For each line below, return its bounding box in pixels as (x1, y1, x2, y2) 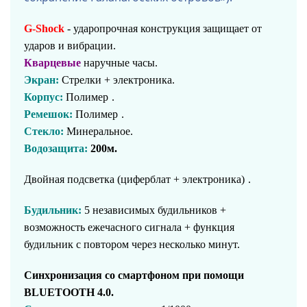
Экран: (24, 74, 59, 86)
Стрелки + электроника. (59, 74, 175, 86)
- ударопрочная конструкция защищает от (67, 23, 262, 34)
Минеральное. (66, 125, 133, 137)
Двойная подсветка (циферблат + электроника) (24, 173, 245, 185)
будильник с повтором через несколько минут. (24, 238, 240, 250)
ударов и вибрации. (24, 40, 116, 51)
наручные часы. (84, 57, 158, 69)
